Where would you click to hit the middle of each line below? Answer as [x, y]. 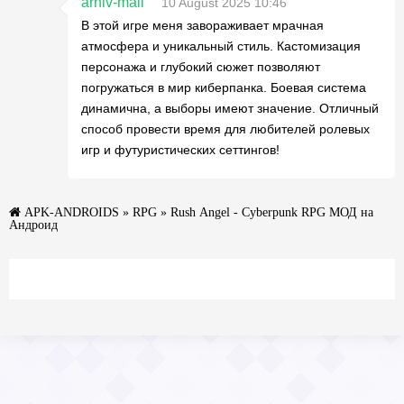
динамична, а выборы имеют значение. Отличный [230, 108]
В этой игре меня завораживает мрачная [202, 25]
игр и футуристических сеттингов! [180, 149]
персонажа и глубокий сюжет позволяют [201, 66]
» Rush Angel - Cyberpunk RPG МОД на [265, 211]
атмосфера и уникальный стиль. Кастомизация [221, 46]
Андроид [33, 224]
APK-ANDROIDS [72, 211]
